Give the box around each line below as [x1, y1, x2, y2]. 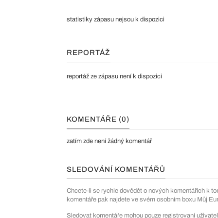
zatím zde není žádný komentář [67, 138, 152, 145]
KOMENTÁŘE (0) [67, 115, 129, 123]
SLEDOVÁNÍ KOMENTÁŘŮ [67, 165, 165, 173]
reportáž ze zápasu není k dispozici [67, 73, 162, 80]
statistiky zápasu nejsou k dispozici [67, 16, 164, 23]
